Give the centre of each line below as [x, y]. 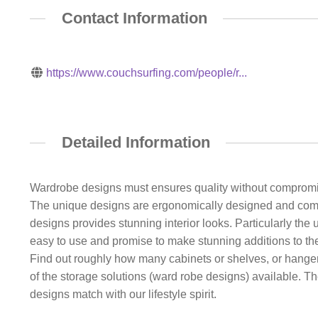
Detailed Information [136, 142]
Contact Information [134, 18]
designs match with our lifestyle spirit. [123, 295]
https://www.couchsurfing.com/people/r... [147, 72]
